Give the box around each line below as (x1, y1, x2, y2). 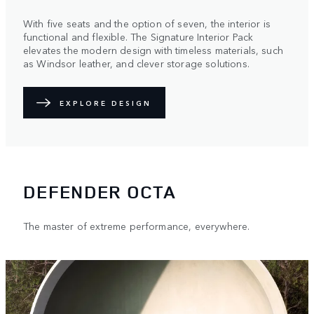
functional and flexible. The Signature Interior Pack (23, 29, 254, 44)
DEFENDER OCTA (23, 179, 176, 204)
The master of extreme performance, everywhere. (23, 218, 250, 233)
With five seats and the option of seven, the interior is (23, 16, 271, 31)
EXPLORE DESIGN (60, 97, 151, 108)
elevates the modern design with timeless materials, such (23, 43, 283, 57)
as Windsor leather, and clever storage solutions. (23, 56, 250, 71)
